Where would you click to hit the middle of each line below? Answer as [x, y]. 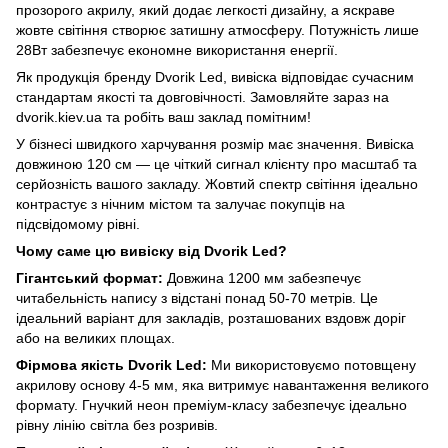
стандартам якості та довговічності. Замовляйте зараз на [202, 96]
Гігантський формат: [89, 277]
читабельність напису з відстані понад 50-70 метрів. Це [197, 297]
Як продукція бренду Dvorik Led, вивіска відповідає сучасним [215, 76]
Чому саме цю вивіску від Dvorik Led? [151, 250]
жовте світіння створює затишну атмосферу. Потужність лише [217, 29]
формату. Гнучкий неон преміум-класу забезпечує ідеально [211, 404]
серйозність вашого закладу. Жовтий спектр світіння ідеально [217, 183]
